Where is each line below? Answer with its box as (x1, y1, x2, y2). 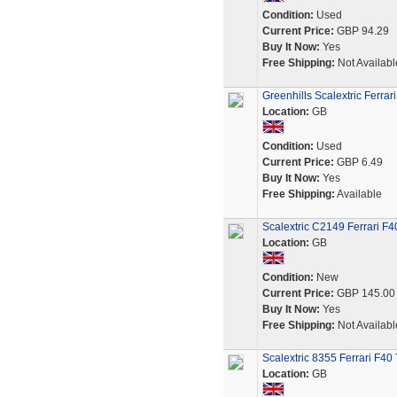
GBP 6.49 (333, 156, 383, 168)
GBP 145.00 (333, 287, 395, 300)
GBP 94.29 (333, 25, 389, 37)
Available (334, 188, 382, 200)
